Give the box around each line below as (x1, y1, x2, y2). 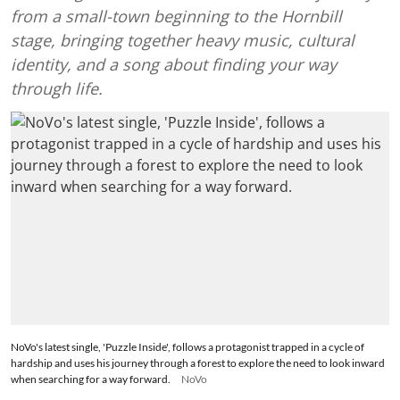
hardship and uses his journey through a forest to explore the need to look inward (11, 355, 385, 370)
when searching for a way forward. (11, 371, 171, 386)
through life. (11, 78, 103, 99)
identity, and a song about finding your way (11, 54, 337, 75)
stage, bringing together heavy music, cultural (11, 29, 354, 51)
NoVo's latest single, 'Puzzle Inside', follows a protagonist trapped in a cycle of (11, 339, 364, 354)
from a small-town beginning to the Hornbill (11, 5, 342, 27)
